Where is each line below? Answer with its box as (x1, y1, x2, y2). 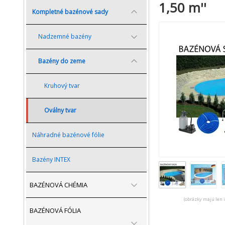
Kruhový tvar (44, 81, 80, 90)
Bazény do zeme (38, 57, 85, 65)
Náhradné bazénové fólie (32, 131, 104, 139)
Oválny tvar (44, 106, 76, 115)
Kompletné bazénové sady (32, 8, 108, 16)
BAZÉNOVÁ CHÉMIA (30, 180, 87, 189)
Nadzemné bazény (38, 32, 91, 41)
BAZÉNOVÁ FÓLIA (30, 206, 81, 215)
